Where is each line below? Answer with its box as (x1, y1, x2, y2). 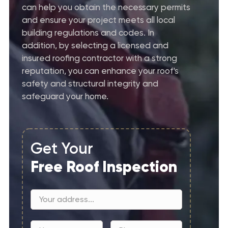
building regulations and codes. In (22, 27, 154, 38)
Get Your (31, 139, 93, 158)
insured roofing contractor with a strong (22, 52, 177, 63)
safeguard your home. (22, 91, 108, 101)
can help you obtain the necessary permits (22, 2, 190, 12)
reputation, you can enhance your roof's (22, 65, 179, 76)
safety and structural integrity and (22, 78, 158, 89)
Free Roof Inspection (31, 157, 177, 176)
